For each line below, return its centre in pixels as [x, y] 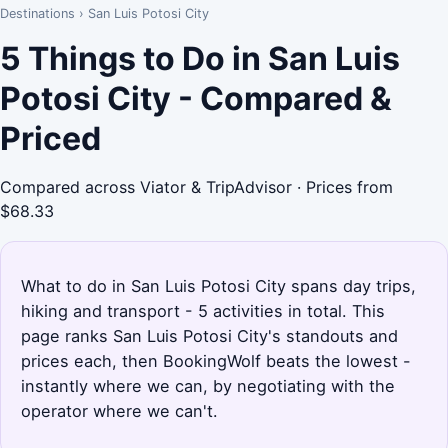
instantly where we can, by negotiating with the [208, 385]
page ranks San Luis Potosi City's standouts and [209, 335]
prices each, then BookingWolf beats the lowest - [216, 360]
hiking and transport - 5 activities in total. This [203, 310]
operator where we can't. [119, 410]
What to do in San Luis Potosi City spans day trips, [218, 285]
